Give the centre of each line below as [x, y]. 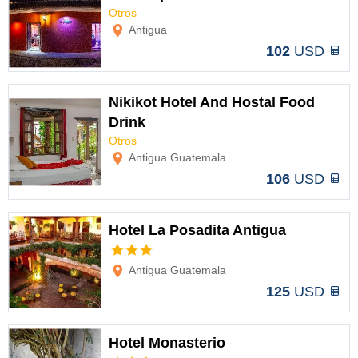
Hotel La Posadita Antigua [197, 230]
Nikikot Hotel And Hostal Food [212, 102]
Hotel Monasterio [167, 343]
